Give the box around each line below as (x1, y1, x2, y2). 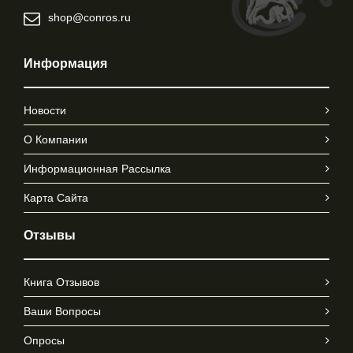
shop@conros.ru (48, 11, 131, 24)
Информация (24, 57, 107, 71)
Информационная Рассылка (24, 162, 171, 176)
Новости (24, 104, 66, 117)
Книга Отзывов (24, 276, 99, 289)
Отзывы (24, 229, 76, 243)
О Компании (24, 133, 87, 147)
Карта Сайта (24, 191, 88, 205)
